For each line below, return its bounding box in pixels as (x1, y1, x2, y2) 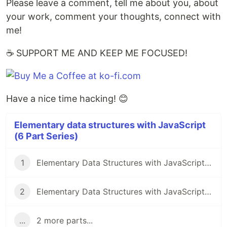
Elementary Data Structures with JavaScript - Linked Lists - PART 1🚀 (205, 186, 211, 197)
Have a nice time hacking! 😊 (6, 93, 128, 104)
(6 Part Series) (14, 131, 78, 142)
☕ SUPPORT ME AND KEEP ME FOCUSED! (6, 48, 187, 59)
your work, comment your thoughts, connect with (6, 11, 221, 22)
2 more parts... (36, 215, 93, 226)
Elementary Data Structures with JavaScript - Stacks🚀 (205, 158, 211, 168)
